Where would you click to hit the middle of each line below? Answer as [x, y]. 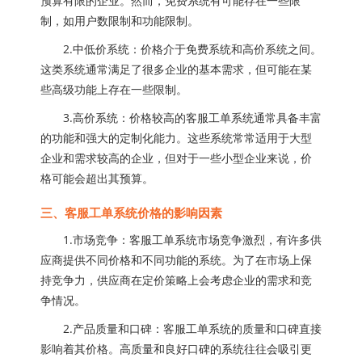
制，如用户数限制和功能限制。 [120, 21]
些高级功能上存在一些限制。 [114, 89]
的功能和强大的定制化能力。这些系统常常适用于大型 [176, 138]
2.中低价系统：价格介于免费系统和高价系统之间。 [181, 49]
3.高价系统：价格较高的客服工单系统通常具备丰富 [181, 118]
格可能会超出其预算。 [97, 178]
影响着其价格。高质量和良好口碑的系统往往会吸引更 [176, 349]
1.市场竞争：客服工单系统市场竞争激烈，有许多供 [181, 240]
